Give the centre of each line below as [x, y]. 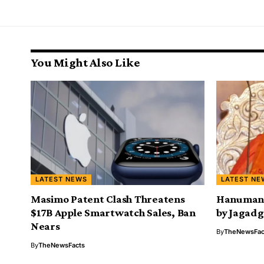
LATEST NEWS [61, 179]
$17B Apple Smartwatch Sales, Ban [113, 212]
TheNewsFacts [62, 245]
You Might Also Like [85, 62]
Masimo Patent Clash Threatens [108, 199]
